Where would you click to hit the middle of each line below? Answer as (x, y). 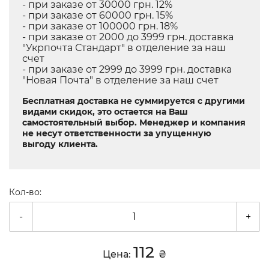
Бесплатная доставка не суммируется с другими (134, 101)
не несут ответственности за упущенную (117, 133)
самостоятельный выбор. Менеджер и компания (134, 122)
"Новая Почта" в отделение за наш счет (120, 80)
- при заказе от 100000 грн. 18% (100, 26)
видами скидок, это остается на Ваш (105, 111)
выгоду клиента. (60, 144)
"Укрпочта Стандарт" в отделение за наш (124, 47)
